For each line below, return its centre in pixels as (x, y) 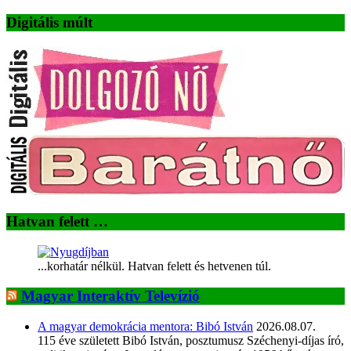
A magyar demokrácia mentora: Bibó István (145, 327)
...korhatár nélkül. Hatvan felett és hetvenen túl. (154, 266)
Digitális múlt (49, 22)
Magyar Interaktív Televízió (110, 296)
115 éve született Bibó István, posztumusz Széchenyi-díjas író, (191, 341)
